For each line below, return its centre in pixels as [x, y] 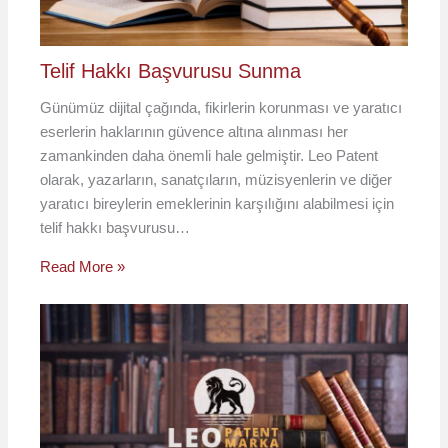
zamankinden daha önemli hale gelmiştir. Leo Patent [209, 155]
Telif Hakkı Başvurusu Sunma [171, 70]
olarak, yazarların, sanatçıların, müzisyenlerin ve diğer [216, 179]
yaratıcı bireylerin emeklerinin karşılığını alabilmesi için [217, 203]
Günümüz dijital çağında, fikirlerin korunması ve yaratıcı [221, 107]
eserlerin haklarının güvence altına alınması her [194, 131]
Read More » [83, 266]
